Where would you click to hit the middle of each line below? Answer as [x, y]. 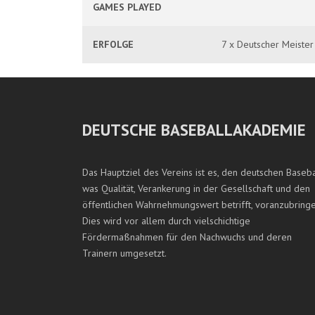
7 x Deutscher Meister [268, 44]
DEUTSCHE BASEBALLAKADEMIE [194, 130]
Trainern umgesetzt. [124, 253]
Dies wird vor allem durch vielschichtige [166, 221]
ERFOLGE [113, 44]
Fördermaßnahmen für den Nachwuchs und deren [187, 237]
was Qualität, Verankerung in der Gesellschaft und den [196, 188]
